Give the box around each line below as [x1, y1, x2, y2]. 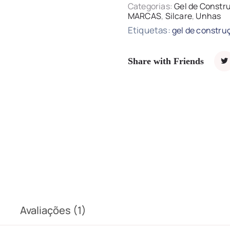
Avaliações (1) [20, 203, 86, 218]
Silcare [165, 10, 192, 22]
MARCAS [127, 10, 162, 22]
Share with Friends [127, 55, 204, 66]
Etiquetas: [127, 24, 172, 36]
